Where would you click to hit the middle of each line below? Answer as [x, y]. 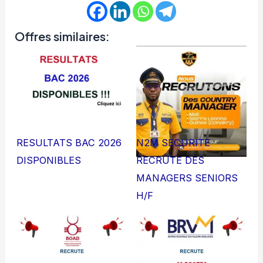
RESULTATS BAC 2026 [69, 142]
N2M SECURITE [173, 142]
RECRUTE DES [170, 160]
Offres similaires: [63, 36]
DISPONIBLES [49, 160]
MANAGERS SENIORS [187, 178]
